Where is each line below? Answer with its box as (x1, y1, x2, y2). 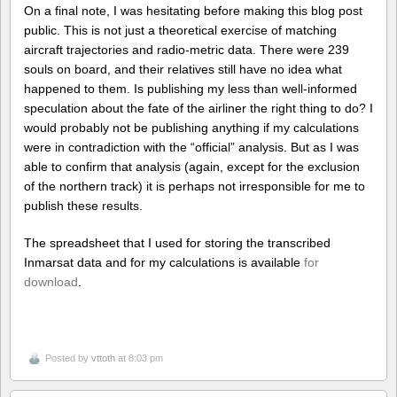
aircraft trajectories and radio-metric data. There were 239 (24, 42, 349, 57)
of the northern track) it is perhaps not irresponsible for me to (24, 178, 365, 193)
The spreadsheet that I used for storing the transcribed (24, 236, 331, 251)
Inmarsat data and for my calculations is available (24, 255, 304, 270)
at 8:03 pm (115, 353, 163, 364)
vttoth (91, 353, 115, 364)
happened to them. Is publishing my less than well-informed (24, 81, 357, 96)
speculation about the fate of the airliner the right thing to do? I (24, 100, 373, 115)
